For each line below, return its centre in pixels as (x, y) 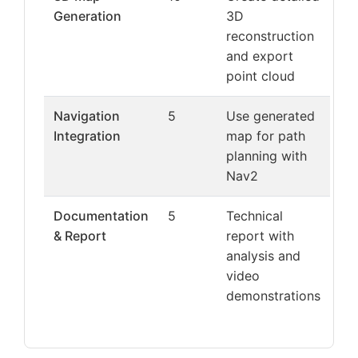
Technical (255, 216)
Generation (88, 16)
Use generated (270, 116)
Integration (87, 136)
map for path (266, 136)
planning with (267, 156)
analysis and (263, 256)
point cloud (261, 76)
